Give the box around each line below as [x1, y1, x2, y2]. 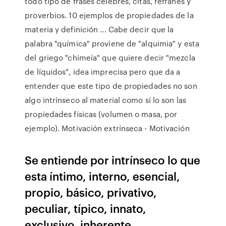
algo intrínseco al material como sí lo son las [25, 94, 186, 105]
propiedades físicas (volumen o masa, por [25, 108, 178, 120]
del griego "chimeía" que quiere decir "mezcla [25, 52, 195, 63]
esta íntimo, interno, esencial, [25, 168, 181, 184]
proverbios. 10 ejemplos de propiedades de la [25, 10, 194, 21]
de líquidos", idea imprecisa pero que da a [25, 66, 181, 77]
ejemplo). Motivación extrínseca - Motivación [25, 123, 190, 134]
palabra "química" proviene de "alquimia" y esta [25, 38, 199, 49]
